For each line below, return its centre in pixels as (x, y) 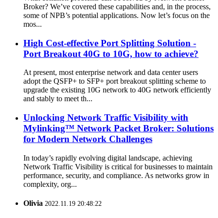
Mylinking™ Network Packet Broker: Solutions (118, 128)
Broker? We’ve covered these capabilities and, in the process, (117, 6)
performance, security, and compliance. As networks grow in (116, 175)
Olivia (33, 203)
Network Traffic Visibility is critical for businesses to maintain (118, 166)
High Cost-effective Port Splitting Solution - (110, 43)
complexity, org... (50, 184)
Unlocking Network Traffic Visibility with (106, 117)
